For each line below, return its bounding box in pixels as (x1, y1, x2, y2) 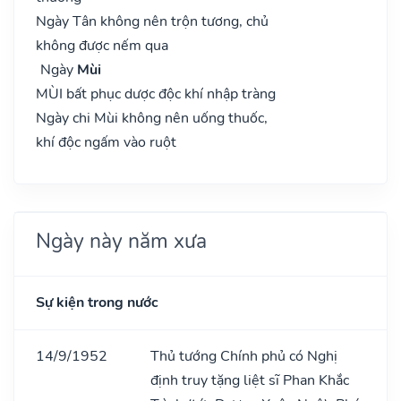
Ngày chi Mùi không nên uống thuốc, (36, 107, 268, 128)
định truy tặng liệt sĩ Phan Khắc (150, 370, 349, 390)
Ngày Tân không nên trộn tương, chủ (36, 11, 269, 31)
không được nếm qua (36, 35, 168, 55)
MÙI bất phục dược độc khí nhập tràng (36, 83, 276, 104)
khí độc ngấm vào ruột (36, 132, 176, 152)
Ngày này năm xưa (36, 226, 207, 255)
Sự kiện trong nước (36, 292, 158, 312)
